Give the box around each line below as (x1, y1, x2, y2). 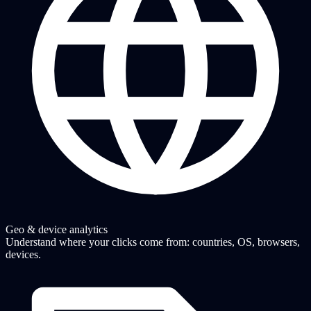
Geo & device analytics (6, 224, 108, 236)
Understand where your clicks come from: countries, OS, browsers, (6, 236, 300, 249)
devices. (6, 249, 41, 261)
